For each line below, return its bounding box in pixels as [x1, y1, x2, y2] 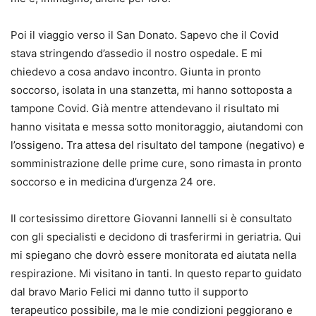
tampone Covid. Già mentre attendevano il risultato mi [11, 101, 279, 115]
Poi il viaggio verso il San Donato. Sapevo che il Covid [11, 28, 279, 42]
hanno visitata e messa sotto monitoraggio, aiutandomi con [11, 119, 303, 133]
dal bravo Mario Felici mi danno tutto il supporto [11, 284, 248, 298]
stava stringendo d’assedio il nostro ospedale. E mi [11, 46, 262, 60]
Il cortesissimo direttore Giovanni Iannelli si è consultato [11, 211, 292, 225]
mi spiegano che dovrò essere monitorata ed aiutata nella [11, 248, 296, 262]
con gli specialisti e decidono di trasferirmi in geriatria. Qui [11, 229, 301, 243]
